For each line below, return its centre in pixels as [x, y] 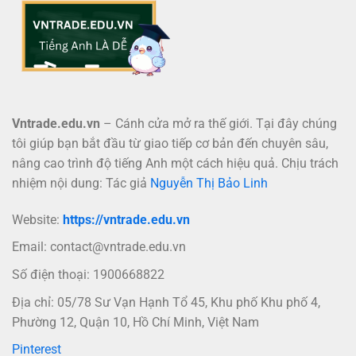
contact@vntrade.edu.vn [118, 247]
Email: [31, 247]
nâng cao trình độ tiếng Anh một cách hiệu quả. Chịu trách [175, 163]
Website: [37, 219]
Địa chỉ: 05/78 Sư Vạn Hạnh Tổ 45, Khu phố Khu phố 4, [166, 302]
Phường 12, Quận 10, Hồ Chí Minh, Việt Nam [135, 322]
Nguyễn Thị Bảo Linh [209, 183]
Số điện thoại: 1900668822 [88, 274]
